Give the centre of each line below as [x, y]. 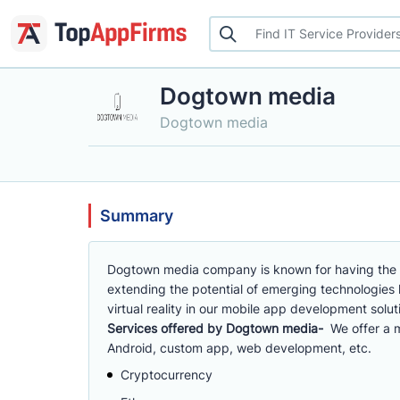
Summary [137, 216]
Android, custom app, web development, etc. [239, 348]
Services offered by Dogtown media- [219, 328]
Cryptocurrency [167, 375]
